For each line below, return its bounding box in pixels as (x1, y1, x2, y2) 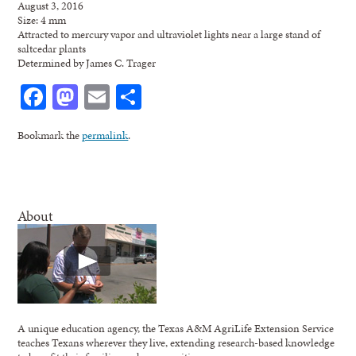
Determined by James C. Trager (17, 54, 157, 71)
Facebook (46, 78, 144, 114)
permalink (82, 126, 129, 143)
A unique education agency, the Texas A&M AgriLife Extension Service (17, 319, 335, 336)
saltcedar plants (17, 40, 87, 56)
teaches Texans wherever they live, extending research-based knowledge (17, 334, 335, 350)
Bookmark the (17, 126, 83, 143)
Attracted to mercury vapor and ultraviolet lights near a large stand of (17, 25, 321, 42)
